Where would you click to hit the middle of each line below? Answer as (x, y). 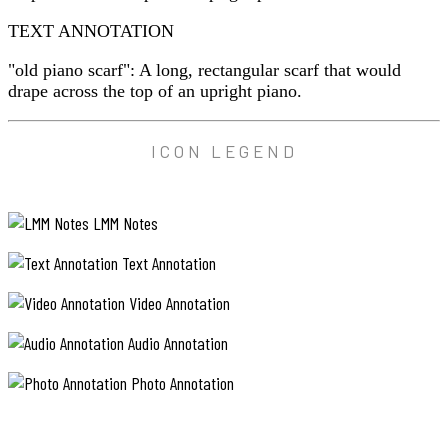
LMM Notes (123, 222)
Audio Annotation (176, 342)
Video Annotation (177, 302)
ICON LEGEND (224, 150)
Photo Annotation (180, 382)
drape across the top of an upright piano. (155, 90)
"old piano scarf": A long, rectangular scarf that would (204, 69)
